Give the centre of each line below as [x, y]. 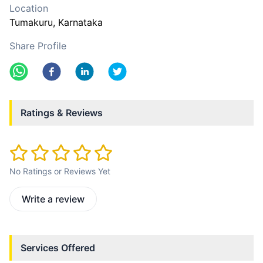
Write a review [53, 199]
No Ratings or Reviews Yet [60, 171]
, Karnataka [78, 22]
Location [29, 8]
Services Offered [58, 248]
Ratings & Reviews [62, 113]
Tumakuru [31, 22]
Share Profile [38, 46]
